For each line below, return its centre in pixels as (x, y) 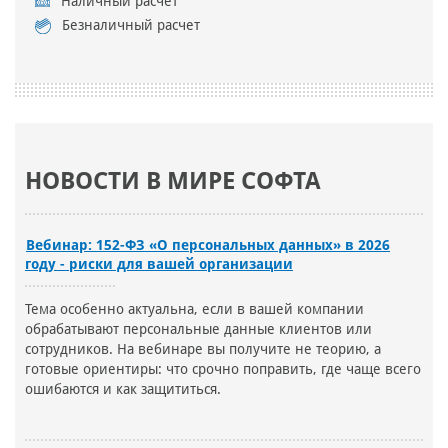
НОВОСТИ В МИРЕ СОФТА (173, 181)
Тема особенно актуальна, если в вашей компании (194, 309)
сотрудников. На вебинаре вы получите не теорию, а (203, 349)
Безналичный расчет (131, 25)
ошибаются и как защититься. (123, 389)
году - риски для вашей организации (159, 264)
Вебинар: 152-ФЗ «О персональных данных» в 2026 (208, 245)
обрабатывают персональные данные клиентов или (198, 329)
